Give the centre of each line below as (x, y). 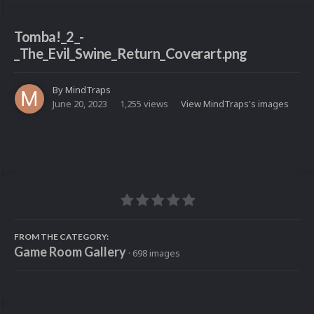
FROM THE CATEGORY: (61, 237)
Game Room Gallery (70, 252)
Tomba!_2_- (49, 37)
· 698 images (154, 253)
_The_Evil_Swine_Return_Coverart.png (131, 54)
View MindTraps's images (235, 104)
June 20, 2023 (80, 104)
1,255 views (144, 104)
